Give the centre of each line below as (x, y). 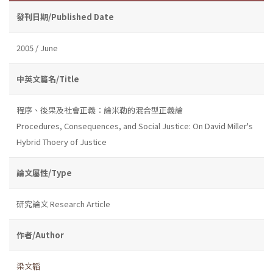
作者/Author (40, 235)
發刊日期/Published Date (65, 16)
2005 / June (37, 48)
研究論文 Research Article (63, 204)
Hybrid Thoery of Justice (62, 141)
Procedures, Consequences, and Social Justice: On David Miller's (135, 126)
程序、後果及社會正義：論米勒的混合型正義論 (100, 110)
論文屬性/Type (44, 172)
